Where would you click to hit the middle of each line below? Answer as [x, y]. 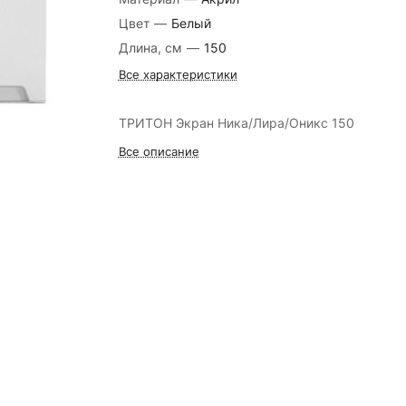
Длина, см [152, 48]
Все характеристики [178, 74]
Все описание [159, 151]
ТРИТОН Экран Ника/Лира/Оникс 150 [236, 123]
